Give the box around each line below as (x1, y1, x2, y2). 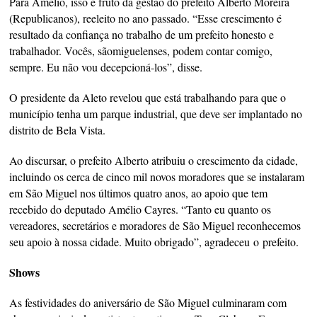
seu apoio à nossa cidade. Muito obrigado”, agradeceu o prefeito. (9, 234, 299, 250)
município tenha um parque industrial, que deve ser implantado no (9, 106, 303, 122)
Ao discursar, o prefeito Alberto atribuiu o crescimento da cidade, (9, 153, 299, 168)
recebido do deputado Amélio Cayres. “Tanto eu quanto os (9, 202, 272, 217)
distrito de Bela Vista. (9, 122, 106, 138)
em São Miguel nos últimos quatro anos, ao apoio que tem (9, 185, 268, 201)
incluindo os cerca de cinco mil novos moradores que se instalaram (9, 169, 305, 185)
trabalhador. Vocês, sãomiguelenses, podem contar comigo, (9, 43, 273, 59)
